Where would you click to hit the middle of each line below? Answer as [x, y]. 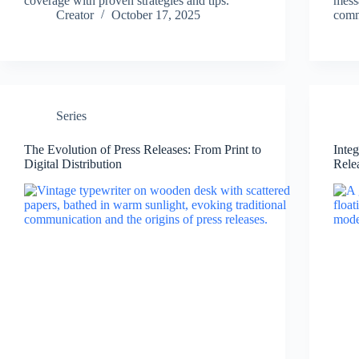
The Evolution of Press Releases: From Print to [143, 150]
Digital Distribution [73, 164]
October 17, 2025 [156, 15]
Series [71, 116]
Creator [75, 15]
